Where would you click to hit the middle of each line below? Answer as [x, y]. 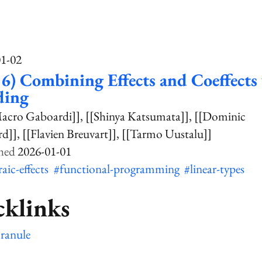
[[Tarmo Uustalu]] [167, 133]
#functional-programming [118, 168]
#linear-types [214, 168]
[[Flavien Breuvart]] [70, 133]
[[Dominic [220, 116]
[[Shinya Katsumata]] [137, 116]
